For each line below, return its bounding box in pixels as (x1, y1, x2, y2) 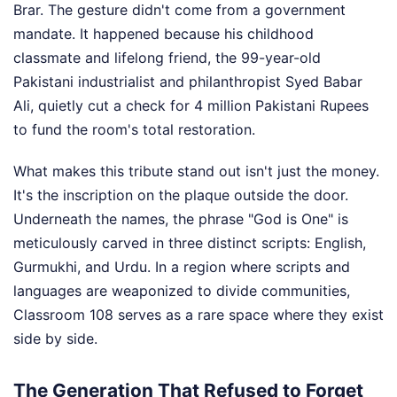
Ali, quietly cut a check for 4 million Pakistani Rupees (13, 97, 369, 115)
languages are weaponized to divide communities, (13, 282, 350, 300)
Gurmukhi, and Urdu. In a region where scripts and (13, 258, 350, 276)
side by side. (13, 330, 97, 348)
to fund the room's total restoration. (13, 121, 255, 139)
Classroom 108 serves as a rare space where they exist (13, 306, 384, 324)
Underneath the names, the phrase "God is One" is (13, 210, 348, 229)
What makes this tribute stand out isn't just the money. (13, 162, 379, 181)
